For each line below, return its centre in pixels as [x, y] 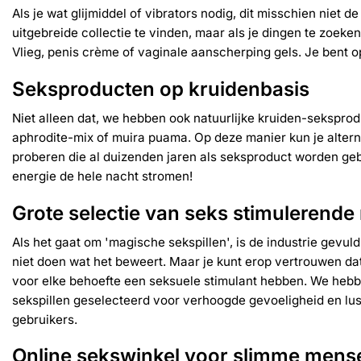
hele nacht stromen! [133, 176]
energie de [43, 176]
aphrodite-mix [53, 137]
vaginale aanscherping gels [218, 52]
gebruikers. [45, 319]
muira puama [150, 137]
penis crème [83, 52]
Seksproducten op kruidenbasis [161, 89]
